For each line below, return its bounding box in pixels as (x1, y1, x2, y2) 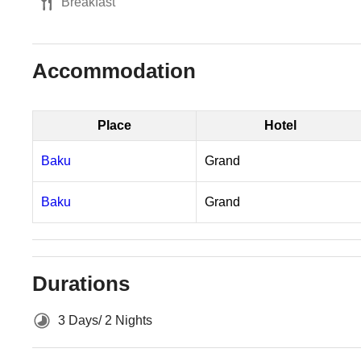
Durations (32, 272, 131, 296)
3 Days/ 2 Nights (58, 313, 153, 327)
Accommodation (32, 59, 197, 83)
